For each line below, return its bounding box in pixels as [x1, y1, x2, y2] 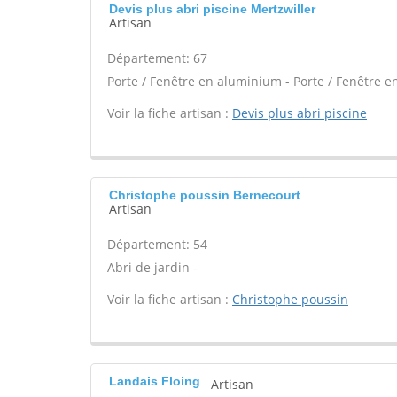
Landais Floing [109, 374, 200, 388]
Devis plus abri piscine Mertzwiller [109, 2, 315, 16]
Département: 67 [107, 50, 207, 66]
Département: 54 [107, 236, 207, 253]
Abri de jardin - [107, 259, 198, 276]
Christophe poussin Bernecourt [109, 188, 300, 202]
